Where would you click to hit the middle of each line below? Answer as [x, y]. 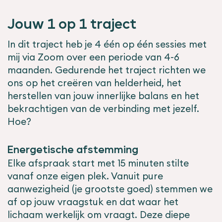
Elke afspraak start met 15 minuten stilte [98, 163]
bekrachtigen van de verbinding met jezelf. [103, 109]
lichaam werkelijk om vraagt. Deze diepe [99, 215]
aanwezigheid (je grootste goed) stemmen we [110, 189]
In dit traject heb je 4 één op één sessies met [107, 44]
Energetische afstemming [73, 150]
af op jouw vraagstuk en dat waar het [93, 202]
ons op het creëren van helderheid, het [94, 83]
